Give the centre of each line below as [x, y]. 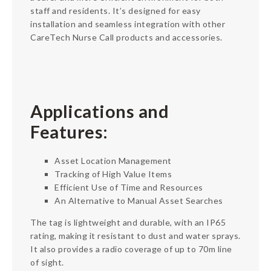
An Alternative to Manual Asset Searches [139, 200]
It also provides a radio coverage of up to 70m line [131, 249]
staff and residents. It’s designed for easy [116, 10]
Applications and [100, 111]
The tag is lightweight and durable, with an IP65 [128, 222]
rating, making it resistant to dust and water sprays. [135, 235]
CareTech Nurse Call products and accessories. [126, 37]
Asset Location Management [113, 160]
